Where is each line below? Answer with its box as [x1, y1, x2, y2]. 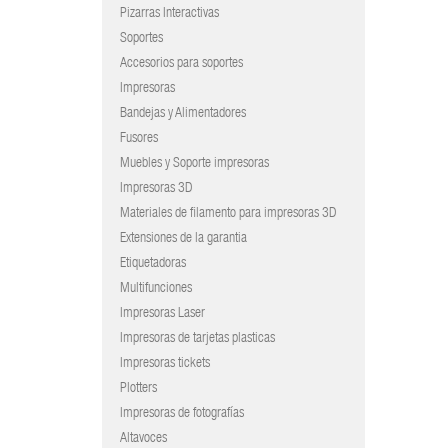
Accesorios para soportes [120, 57, 243, 71]
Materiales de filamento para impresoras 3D [120, 207, 337, 221]
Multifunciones [120, 282, 192, 296]
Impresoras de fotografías [120, 407, 244, 421]
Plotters [120, 382, 157, 396]
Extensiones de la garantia [120, 232, 247, 246]
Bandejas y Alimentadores [120, 107, 246, 121]
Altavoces [120, 432, 167, 446]
